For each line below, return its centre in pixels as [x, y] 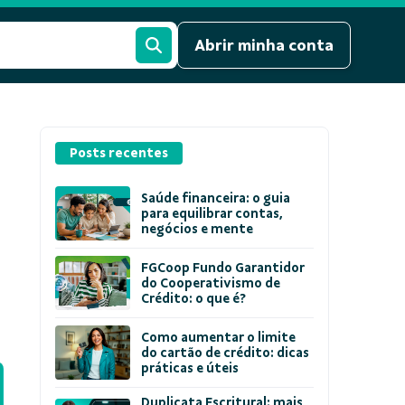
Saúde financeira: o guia [216, 198]
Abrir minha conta [264, 45]
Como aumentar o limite [219, 337]
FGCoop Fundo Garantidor [223, 268]
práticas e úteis [190, 368]
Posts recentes [119, 154]
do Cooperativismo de [211, 283]
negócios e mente [198, 229]
